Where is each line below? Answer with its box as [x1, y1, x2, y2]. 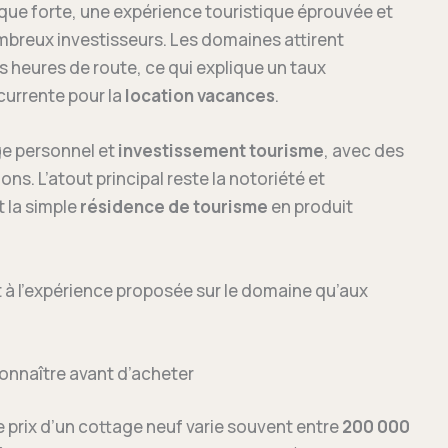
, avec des [323, 139, 404, 163]
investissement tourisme [117, 139, 324, 163]
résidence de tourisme [79, 195, 268, 219]
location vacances [124, 84, 275, 108]
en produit [267, 195, 353, 219]
